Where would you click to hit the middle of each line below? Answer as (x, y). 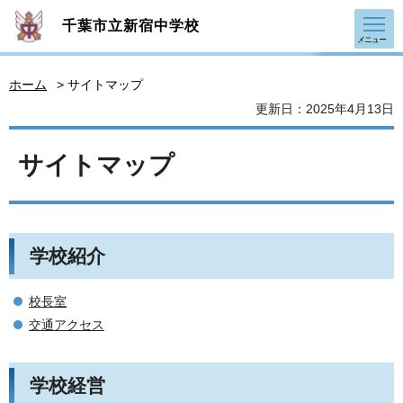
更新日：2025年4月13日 (325, 109)
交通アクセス (67, 325)
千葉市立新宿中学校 (131, 26)
